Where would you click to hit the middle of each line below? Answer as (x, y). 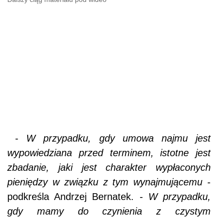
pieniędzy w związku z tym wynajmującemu (105, 182)
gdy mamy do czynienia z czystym (109, 211)
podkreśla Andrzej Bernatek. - (78, 197)
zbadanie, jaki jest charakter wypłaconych (109, 168)
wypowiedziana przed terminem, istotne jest (109, 153)
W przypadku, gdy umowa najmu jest (119, 138)
